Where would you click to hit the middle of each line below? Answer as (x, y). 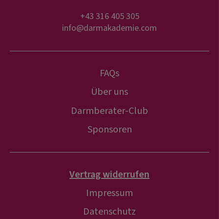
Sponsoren (109, 129)
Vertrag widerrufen (109, 174)
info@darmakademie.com (109, 28)
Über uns (109, 92)
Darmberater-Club (109, 111)
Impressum (109, 193)
